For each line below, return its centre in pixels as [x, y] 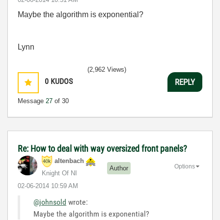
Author [119, 168]
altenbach [69, 161]
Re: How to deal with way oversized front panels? [102, 149]
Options [185, 166]
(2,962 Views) [107, 69]
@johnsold [50, 202]
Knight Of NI [59, 173]
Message [32, 101]
